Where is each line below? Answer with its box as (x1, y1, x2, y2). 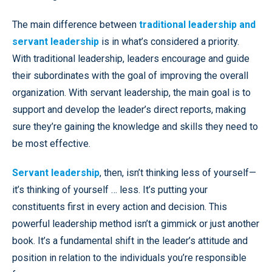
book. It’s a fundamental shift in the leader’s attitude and (12, 234, 248, 246)
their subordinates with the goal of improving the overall (12, 69, 248, 81)
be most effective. (12, 137, 90, 149)
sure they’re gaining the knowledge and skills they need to (12, 120, 258, 132)
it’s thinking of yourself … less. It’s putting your (12, 183, 208, 195)
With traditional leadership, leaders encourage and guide (12, 52, 250, 64)
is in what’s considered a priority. (99, 35, 239, 47)
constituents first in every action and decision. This (12, 200, 227, 212)
